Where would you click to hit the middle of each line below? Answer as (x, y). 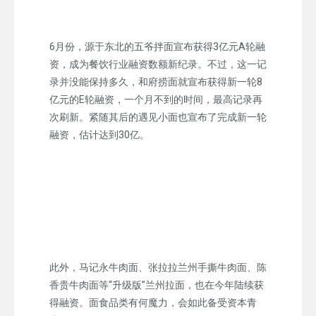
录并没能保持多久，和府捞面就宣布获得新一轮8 (156, 81)
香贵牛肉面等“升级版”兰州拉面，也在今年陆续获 (157, 285)
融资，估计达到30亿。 (99, 134)
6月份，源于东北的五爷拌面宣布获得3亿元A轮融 (157, 46)
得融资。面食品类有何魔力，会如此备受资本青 (153, 302)
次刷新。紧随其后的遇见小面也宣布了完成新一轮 (158, 117)
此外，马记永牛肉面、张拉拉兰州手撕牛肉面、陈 (158, 267)
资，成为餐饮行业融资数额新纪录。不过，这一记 (158, 64)
